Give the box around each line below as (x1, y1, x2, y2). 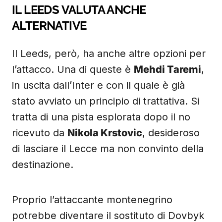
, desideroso (142, 127, 200, 139)
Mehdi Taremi (134, 63, 201, 75)
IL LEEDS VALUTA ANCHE (12, 2, 146, 17)
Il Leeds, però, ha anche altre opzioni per (12, 48, 206, 59)
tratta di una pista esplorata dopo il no (12, 111, 190, 123)
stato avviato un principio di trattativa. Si (12, 95, 199, 107)
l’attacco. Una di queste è (12, 63, 134, 75)
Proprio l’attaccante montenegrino (12, 194, 172, 206)
